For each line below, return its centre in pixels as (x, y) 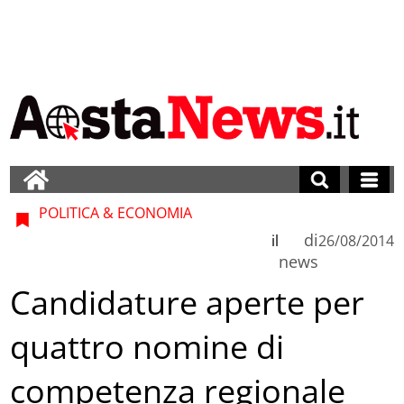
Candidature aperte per (188, 303)
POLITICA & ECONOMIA (114, 212)
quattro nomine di (147, 347)
